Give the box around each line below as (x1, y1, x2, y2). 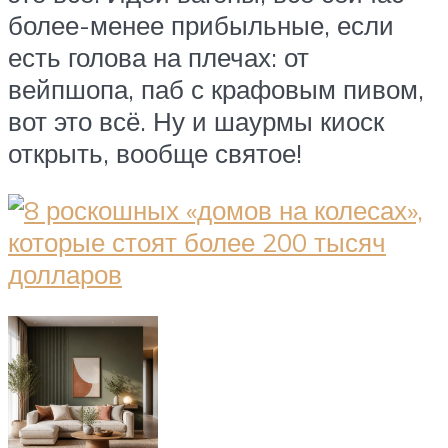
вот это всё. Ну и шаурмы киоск (8, 104, 384, 137)
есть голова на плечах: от (8, 40, 309, 73)
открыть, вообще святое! (8, 136, 302, 169)
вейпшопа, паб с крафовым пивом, (8, 72, 424, 105)
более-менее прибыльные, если (8, 8, 394, 41)
